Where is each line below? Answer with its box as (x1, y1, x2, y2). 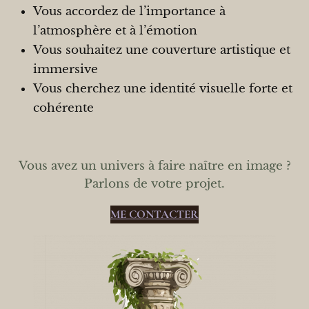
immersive (33, 62, 98, 77)
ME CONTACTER (110, 206, 199, 221)
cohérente (33, 101, 94, 116)
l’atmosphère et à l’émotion (33, 23, 197, 39)
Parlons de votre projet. (84, 176, 225, 191)
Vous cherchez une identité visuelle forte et (33, 81, 292, 97)
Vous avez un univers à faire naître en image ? (18, 158, 291, 173)
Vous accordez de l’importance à (33, 4, 226, 19)
